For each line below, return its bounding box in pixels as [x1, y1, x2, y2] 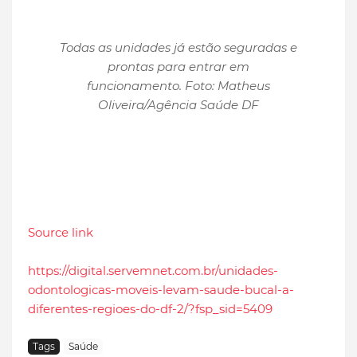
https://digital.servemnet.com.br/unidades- [28, 262, 278, 278]
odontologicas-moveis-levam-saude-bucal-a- [28, 281, 294, 297]
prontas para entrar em [108, 58, 249, 74]
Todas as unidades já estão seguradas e [60, 39, 297, 55]
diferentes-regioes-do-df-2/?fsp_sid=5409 [28, 300, 273, 316]
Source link [28, 224, 93, 240]
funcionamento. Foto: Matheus [87, 77, 270, 93]
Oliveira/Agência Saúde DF [98, 96, 259, 112]
